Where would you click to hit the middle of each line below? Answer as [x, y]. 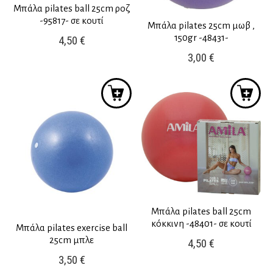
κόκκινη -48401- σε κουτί [201, 223]
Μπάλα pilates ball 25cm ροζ [72, 8]
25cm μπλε [72, 240]
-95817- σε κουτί [72, 20]
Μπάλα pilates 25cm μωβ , [201, 26]
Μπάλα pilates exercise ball [72, 228]
